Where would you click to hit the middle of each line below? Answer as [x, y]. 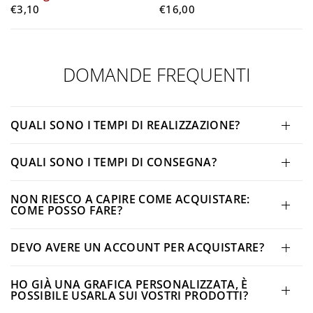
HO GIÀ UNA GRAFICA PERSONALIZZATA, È [129, 285]
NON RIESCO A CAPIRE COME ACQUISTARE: [130, 199]
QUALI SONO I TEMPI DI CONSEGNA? [114, 162]
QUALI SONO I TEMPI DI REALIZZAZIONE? [125, 125]
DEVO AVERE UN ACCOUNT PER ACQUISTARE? [137, 248]
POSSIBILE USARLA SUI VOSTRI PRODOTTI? [129, 296]
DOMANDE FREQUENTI [156, 75]
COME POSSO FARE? [67, 211]
